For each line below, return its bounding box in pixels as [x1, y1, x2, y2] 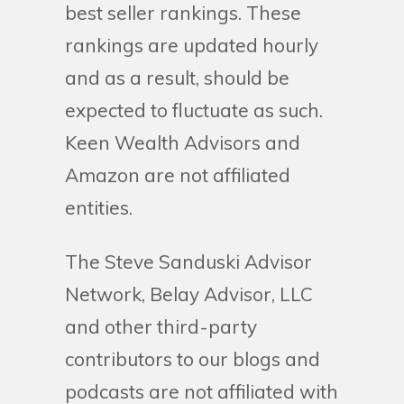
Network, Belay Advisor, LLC [65, 282, 313, 307]
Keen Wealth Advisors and [65, 131, 300, 155]
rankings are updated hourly [65, 33, 318, 58]
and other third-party [65, 315, 257, 339]
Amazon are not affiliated [65, 163, 290, 188]
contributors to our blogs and [65, 347, 320, 372]
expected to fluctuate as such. [65, 98, 323, 123]
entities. [65, 196, 137, 220]
